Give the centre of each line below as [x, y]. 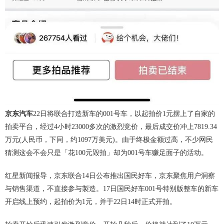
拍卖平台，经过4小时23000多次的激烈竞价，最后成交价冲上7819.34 [111, 127]
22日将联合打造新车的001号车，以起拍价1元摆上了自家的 [124, 114]
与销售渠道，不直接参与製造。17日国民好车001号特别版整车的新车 [112, 189]
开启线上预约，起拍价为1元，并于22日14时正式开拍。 [91, 202]
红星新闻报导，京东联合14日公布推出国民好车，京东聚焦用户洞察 [110, 176]
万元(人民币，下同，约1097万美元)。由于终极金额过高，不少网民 [109, 140]
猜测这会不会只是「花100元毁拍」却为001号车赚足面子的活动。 [106, 153]
